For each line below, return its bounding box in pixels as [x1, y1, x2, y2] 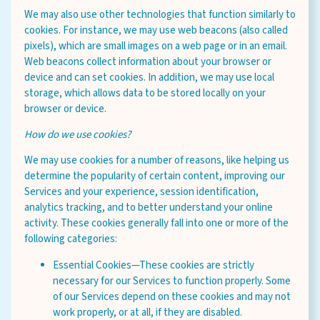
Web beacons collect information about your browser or [24, 54, 271, 69]
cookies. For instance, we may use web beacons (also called [24, 23, 288, 38]
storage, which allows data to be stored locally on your [24, 86, 266, 101]
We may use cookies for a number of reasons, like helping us [24, 153, 289, 168]
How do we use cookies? [24, 127, 131, 142]
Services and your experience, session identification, [24, 184, 259, 199]
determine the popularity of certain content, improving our [24, 169, 285, 184]
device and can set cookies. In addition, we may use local [24, 70, 274, 85]
